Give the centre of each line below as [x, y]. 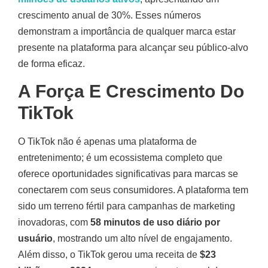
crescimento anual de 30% [74, 16]
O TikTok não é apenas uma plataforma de [107, 141]
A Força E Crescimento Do [131, 91]
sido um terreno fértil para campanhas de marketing [127, 206]
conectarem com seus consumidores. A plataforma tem [133, 190]
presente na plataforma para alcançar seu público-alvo [133, 48]
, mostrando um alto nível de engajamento [141, 238]
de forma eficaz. [51, 64]
